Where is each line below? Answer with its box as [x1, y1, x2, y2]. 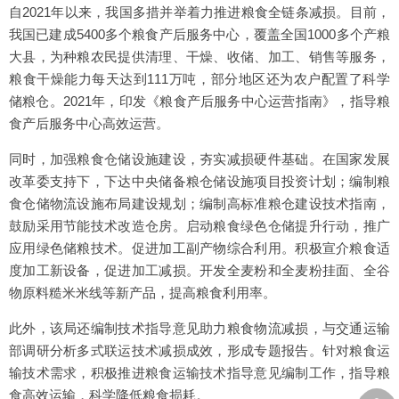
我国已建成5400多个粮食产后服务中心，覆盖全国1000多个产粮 [9, 27, 390, 42]
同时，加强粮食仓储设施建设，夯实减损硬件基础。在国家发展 [9, 151, 390, 167]
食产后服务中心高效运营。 [9, 116, 169, 131]
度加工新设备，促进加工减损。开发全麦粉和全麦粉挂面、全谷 [9, 263, 390, 278]
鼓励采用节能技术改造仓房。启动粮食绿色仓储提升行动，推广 [9, 218, 390, 233]
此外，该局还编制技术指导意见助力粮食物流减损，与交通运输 [9, 321, 390, 336]
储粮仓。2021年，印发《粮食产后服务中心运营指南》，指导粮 [9, 94, 390, 109]
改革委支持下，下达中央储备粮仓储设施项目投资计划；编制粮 [9, 174, 390, 189]
